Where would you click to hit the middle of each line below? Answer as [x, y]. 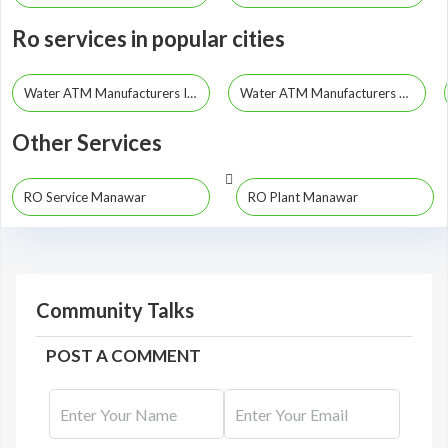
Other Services [87, 142]
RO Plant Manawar [303, 197]
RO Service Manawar [85, 197]
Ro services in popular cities [148, 38]
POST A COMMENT [123, 355]
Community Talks [115, 310]
